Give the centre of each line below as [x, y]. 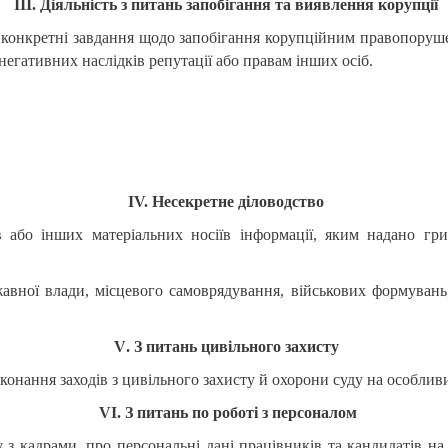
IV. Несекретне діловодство [226, 201]
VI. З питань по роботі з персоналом [228, 412]
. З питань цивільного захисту [232, 346]
